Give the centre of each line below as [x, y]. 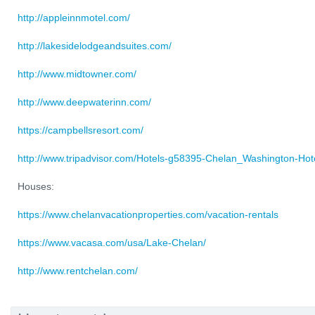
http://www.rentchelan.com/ [78, 271]
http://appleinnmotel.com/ [74, 18]
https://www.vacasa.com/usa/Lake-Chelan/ [112, 243]
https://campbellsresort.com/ [81, 130]
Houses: [36, 186]
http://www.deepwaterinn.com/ [84, 102]
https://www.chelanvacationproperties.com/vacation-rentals [148, 214]
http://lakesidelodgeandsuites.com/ [95, 46]
